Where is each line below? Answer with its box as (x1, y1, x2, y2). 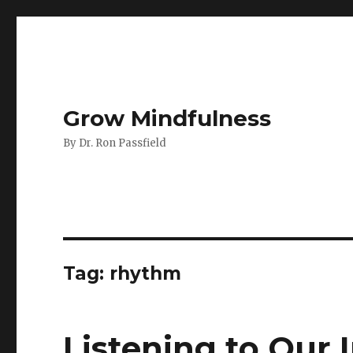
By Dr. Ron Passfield (63, 136, 167, 150)
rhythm (110, 262, 182, 284)
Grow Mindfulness (63, 105, 272, 132)
